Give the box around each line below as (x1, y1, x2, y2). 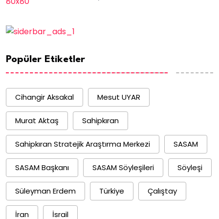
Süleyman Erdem (15, 186, 76, 197)
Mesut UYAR (97, 92, 140, 103)
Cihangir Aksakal (15, 92, 74, 103)
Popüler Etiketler (6, 54, 85, 65)
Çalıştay (148, 186, 177, 197)
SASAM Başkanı (15, 162, 69, 173)
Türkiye (99, 186, 124, 197)
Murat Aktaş (15, 115, 59, 126)
